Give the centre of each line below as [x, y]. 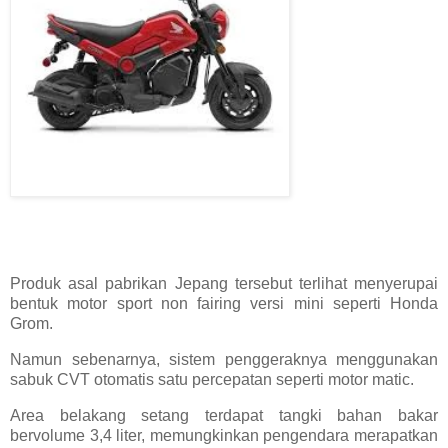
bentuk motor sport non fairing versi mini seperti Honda [224, 304]
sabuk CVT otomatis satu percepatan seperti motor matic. [212, 379]
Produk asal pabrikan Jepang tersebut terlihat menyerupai [224, 284]
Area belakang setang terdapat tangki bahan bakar [224, 415]
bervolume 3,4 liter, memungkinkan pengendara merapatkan [224, 435]
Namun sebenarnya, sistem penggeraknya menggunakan [224, 359]
